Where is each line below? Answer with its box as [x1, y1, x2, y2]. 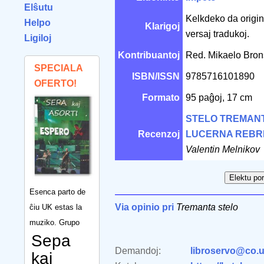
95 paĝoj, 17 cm [186, 93, 255, 103]
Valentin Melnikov [186, 144, 260, 154]
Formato [142, 93, 180, 103]
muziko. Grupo [29, 217, 80, 227]
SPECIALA [34, 63, 82, 73]
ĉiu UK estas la [29, 202, 82, 212]
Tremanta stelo [176, 202, 238, 212]
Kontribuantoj [118, 50, 180, 60]
